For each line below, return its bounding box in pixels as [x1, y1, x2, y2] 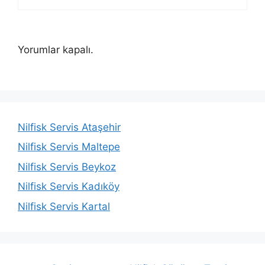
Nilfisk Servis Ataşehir [18, 121, 121, 133]
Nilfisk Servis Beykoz [18, 160, 116, 173]
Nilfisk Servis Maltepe [18, 141, 120, 153]
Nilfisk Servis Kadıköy [18, 180, 119, 193]
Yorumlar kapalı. [18, 44, 93, 56]
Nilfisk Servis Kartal [18, 200, 110, 212]
